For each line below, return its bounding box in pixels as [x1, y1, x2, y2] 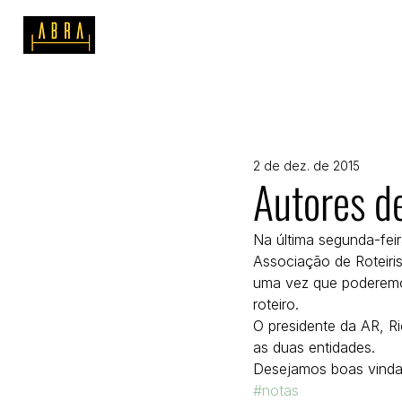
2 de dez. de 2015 [253, 158, 360, 173]
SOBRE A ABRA [239, 26, 314, 48]
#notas [253, 381, 299, 399]
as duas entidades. [253, 338, 375, 356]
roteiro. [253, 295, 299, 313]
